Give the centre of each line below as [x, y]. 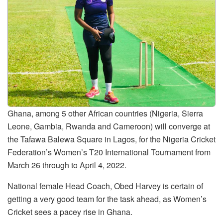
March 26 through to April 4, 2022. [67, 165]
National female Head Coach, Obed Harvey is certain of [105, 186]
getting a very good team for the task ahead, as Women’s [107, 199]
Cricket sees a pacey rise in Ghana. [70, 212]
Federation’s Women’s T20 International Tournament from [109, 152]
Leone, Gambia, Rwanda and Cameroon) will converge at [109, 126]
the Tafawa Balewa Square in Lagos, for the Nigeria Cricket [111, 139]
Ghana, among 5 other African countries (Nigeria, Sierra [105, 113]
